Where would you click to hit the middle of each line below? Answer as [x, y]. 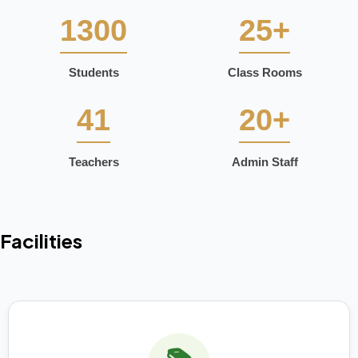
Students [93, 73]
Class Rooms [265, 73]
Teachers [93, 162]
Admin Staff [265, 162]
